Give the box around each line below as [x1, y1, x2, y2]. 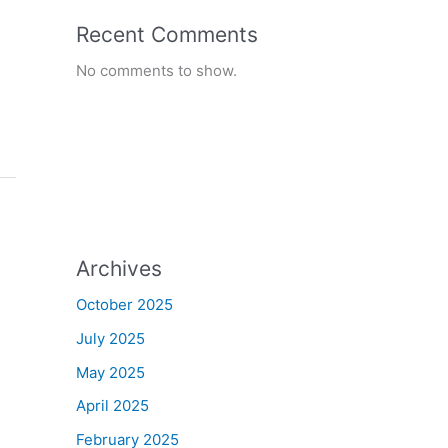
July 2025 [76, 328, 145, 348]
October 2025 [76, 295, 173, 314]
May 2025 [76, 362, 145, 382]
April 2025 [76, 396, 149, 416]
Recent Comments [76, 22, 258, 47]
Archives [76, 256, 162, 281]
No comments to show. [76, 61, 237, 80]
